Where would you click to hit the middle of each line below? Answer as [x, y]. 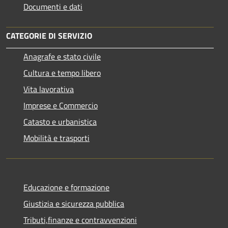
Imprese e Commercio [61, 105]
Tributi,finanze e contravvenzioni [80, 220]
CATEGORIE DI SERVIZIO [49, 35]
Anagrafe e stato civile [62, 56]
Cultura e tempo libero [62, 73]
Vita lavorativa [49, 89]
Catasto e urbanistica [60, 121]
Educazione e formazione [66, 187]
